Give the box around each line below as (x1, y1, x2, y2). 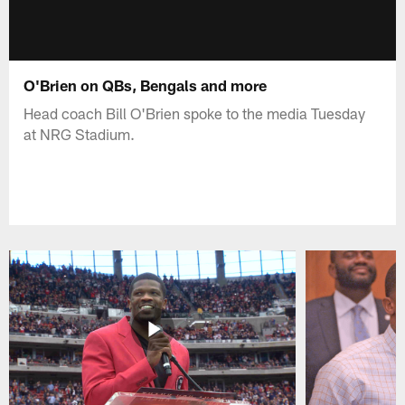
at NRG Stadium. (24, 124, 136, 143)
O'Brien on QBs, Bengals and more (24, 75, 268, 94)
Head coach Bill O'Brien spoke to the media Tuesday (24, 103, 366, 122)
